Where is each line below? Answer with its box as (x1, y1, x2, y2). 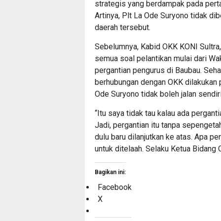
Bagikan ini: (95, 169, 126, 176)
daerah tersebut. (95, 23, 150, 32)
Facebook (98, 183, 132, 192)
